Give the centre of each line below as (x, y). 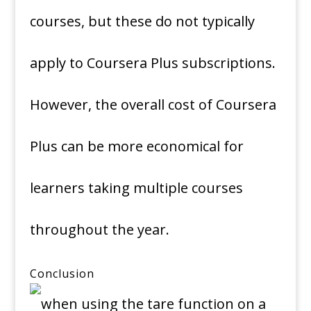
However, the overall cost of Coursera (153, 105)
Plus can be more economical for (136, 146)
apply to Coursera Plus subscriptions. (152, 63)
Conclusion (62, 274)
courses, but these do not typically (142, 22)
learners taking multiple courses (136, 188)
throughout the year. (99, 230)
